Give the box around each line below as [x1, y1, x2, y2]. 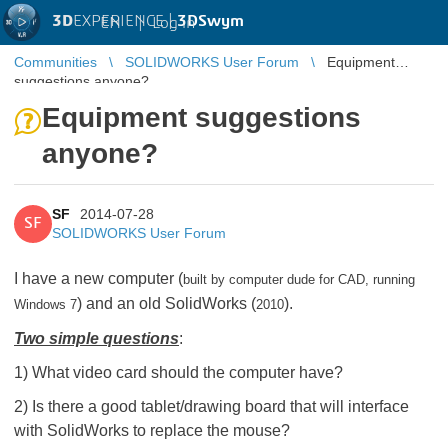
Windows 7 [14, 297, 77, 312]
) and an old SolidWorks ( [77, 295, 256, 312]
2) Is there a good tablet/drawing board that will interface [14, 398, 409, 415]
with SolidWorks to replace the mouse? [14, 422, 290, 439]
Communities [14, 54, 97, 70]
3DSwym [177, 13, 244, 29]
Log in [152, 14, 195, 31]
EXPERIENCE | [73, 13, 177, 29]
